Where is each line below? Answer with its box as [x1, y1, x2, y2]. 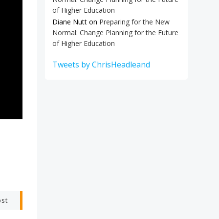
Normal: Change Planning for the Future [52, 28, 178, 37]
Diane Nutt [52, 17, 87, 26]
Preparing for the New [99, 17, 170, 26]
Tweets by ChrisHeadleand [52, 59, 150, 70]
